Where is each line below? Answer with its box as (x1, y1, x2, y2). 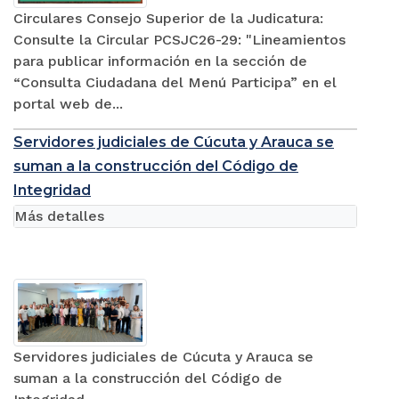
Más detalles (14, 207, 104, 224)
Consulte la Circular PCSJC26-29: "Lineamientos (13, 30, 346, 48)
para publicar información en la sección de (13, 52, 307, 69)
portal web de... (13, 94, 123, 112)
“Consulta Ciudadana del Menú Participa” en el (13, 73, 337, 91)
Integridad (13, 181, 91, 199)
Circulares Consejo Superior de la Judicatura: (13, 9, 323, 27)
